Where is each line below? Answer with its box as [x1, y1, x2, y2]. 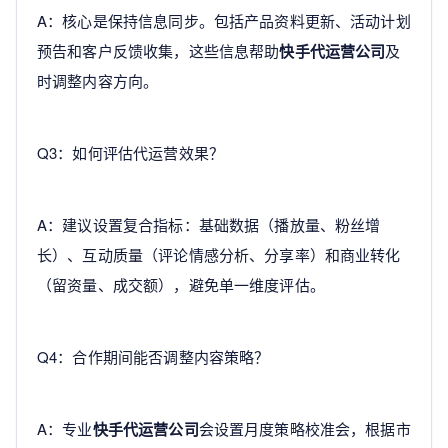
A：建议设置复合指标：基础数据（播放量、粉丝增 [37, 214, 381, 236]
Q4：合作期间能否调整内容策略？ [37, 346, 270, 368]
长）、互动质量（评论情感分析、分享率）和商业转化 [37, 244, 401, 266]
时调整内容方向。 [37, 70, 159, 92]
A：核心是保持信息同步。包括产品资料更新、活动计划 [37, 10, 411, 32]
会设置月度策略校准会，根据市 [198, 418, 411, 440]
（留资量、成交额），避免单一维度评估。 [37, 274, 325, 296]
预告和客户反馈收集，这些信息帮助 [37, 40, 280, 62]
